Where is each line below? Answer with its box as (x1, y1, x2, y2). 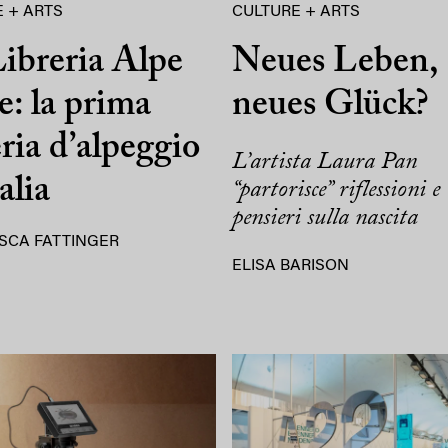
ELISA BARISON (232, 257, 349, 274)
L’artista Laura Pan (232, 149, 417, 174)
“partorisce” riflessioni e (232, 177, 440, 202)
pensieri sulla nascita (232, 205, 418, 230)
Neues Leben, (232, 44, 438, 81)
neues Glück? (232, 87, 429, 124)
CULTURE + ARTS (232, 3, 360, 20)
